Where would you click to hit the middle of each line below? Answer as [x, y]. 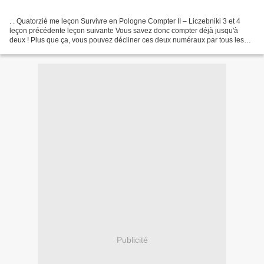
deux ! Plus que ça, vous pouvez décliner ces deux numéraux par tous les [127, 40]
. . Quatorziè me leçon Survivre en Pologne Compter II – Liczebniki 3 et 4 [125, 21]
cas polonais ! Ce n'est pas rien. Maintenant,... [82, 49]
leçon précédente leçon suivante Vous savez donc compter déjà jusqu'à [124, 30]
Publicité [132, 240]
